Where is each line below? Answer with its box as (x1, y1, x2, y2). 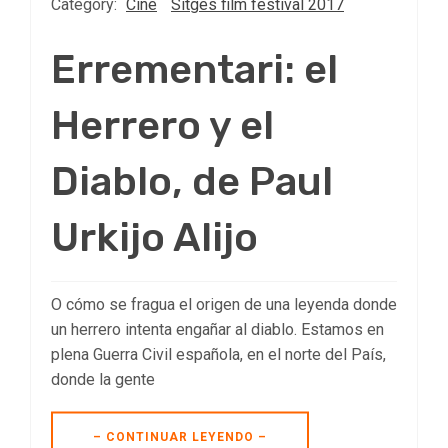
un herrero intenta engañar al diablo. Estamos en (51, 319, 384, 339)
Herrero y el (51, 101, 274, 149)
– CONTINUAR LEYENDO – (93, 429, 267, 444)
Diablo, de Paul (51, 157, 333, 205)
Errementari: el (51, 45, 338, 93)
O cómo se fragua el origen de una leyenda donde (51, 294, 397, 314)
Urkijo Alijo (51, 213, 258, 261)
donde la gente (51, 369, 155, 389)
